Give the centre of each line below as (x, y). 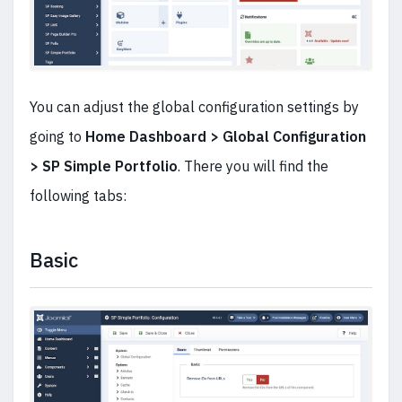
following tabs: (78, 196)
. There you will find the (253, 166)
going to (57, 137)
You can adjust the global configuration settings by (194, 107)
